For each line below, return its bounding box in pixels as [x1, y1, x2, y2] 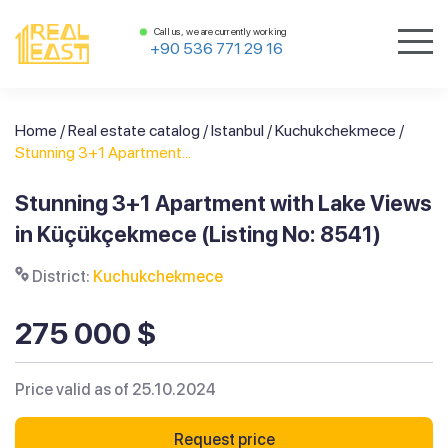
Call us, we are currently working [153, 25, 286, 37]
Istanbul [211, 121, 264, 140]
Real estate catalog [68, 121, 200, 140]
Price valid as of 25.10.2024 [15, 380, 216, 399]
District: [29, 267, 93, 286]
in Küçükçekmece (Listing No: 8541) [15, 221, 381, 247]
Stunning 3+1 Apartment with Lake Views [15, 190, 432, 216]
